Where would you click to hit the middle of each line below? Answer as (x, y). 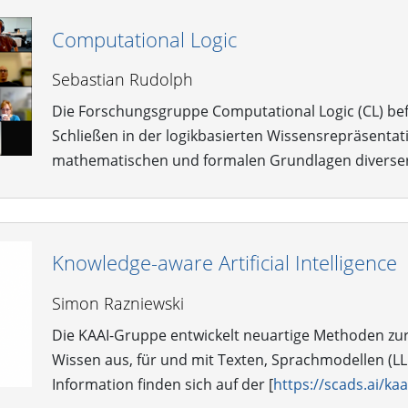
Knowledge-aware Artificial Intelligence (224, 263)
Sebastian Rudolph (122, 80)
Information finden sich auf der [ (162, 384)
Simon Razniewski (117, 303)
